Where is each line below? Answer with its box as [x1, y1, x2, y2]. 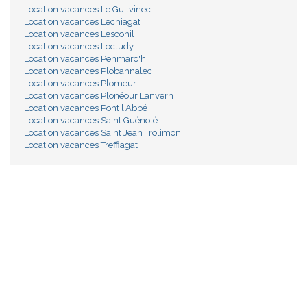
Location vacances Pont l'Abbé [24, 103, 147, 114]
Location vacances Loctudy [24, 41, 134, 52]
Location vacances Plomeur [24, 78, 136, 89]
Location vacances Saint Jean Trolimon [24, 127, 181, 138]
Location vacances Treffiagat [24, 140, 138, 151]
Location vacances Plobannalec [24, 66, 152, 77]
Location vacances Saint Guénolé [24, 115, 158, 126]
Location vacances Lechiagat [24, 16, 140, 27]
